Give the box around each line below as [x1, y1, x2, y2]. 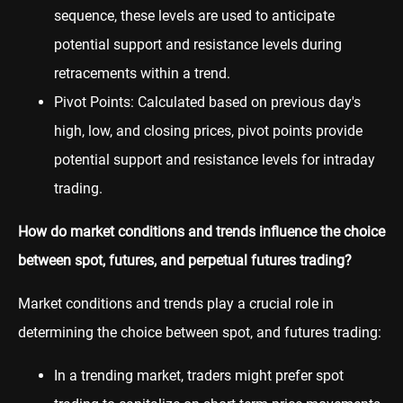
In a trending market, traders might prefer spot [54, 366, 344, 384]
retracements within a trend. [54, 64, 230, 82]
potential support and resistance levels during [54, 35, 342, 53]
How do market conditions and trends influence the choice [18, 222, 385, 240]
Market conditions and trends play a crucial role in [18, 294, 334, 312]
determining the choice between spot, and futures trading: [18, 323, 381, 341]
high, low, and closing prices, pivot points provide [54, 121, 363, 139]
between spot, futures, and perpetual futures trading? [18, 251, 352, 269]
